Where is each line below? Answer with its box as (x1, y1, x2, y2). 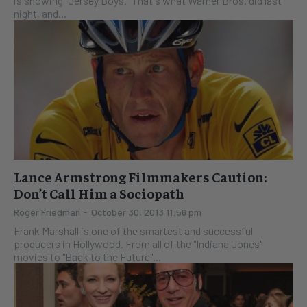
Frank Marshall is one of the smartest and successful (14, 224, 253, 238)
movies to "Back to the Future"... (14, 250, 161, 264)
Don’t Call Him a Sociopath (14, 184, 184, 202)
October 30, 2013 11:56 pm (91, 206, 201, 219)
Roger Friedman (14, 206, 80, 219)
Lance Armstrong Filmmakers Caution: (14, 168, 267, 186)
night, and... (14, 7, 66, 21)
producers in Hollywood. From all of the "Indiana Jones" (14, 237, 262, 251)
